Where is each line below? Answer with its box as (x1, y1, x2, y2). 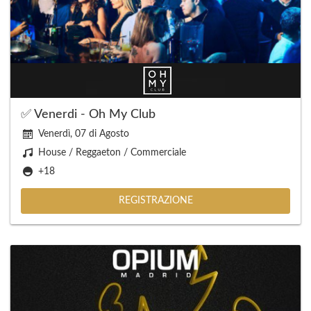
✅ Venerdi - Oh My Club (21, 108, 155, 121)
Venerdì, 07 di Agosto (38, 129, 129, 139)
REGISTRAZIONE (118, 196, 193, 205)
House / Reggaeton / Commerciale (38, 148, 186, 158)
